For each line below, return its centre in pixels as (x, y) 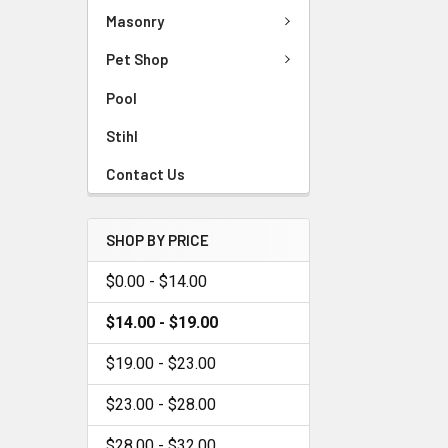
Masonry (135, 20)
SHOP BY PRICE (157, 239)
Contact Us (145, 173)
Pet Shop (137, 59)
